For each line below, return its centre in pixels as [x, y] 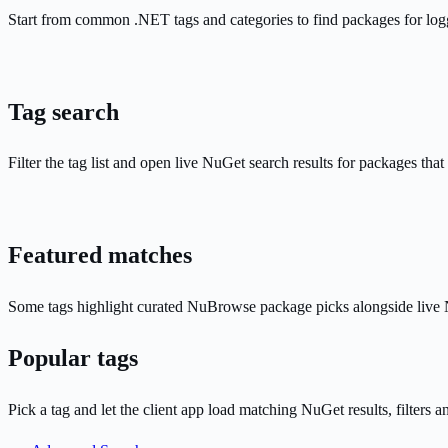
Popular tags [73, 358]
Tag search [63, 111]
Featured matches [100, 255]
